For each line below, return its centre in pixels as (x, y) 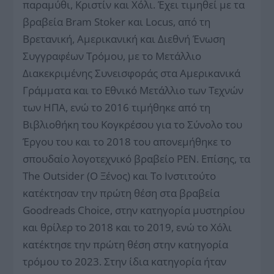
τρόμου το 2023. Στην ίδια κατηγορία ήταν (125, 261)
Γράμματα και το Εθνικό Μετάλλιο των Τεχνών (133, 90)
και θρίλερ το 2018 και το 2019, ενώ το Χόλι (128, 227)
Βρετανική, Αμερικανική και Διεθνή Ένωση (124, 39)
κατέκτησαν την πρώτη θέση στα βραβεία (121, 193)
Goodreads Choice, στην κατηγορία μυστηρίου (134, 210)
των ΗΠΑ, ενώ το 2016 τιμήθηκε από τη (117, 107)
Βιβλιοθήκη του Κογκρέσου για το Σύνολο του (133, 124)
